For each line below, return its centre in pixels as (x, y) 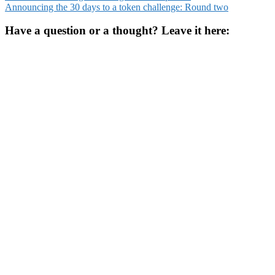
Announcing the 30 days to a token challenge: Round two (117, 7)
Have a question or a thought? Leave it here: (117, 31)
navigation (37, 14)
